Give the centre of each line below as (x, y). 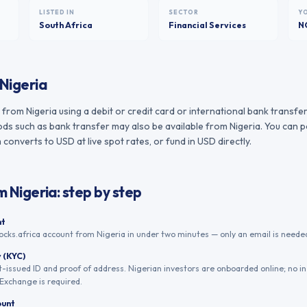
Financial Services (207, 25)
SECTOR (184, 12)
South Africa (66, 25)
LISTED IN (57, 12)
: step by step (99, 192)
